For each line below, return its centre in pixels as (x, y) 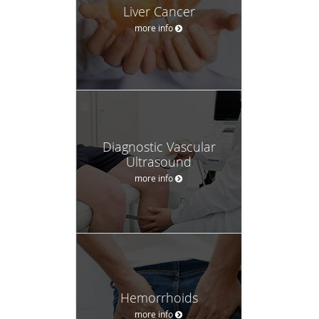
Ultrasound (159, 161)
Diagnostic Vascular (159, 146)
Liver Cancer (159, 11)
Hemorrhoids (159, 297)
